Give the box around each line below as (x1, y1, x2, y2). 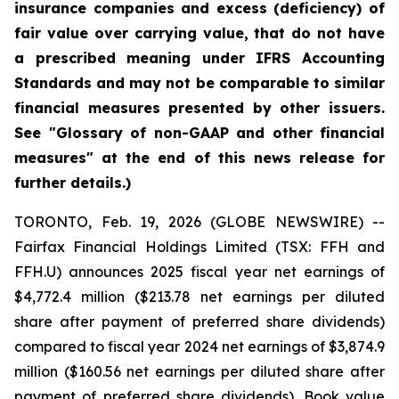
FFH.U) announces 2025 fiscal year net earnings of (14, 263, 385, 281)
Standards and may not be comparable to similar (14, 74, 385, 92)
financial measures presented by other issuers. (14, 99, 385, 117)
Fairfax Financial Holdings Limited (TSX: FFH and (14, 238, 385, 256)
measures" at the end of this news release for (14, 149, 385, 167)
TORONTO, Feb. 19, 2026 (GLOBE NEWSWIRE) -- (14, 213, 385, 231)
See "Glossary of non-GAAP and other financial (14, 124, 385, 142)
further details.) (14, 174, 131, 191)
